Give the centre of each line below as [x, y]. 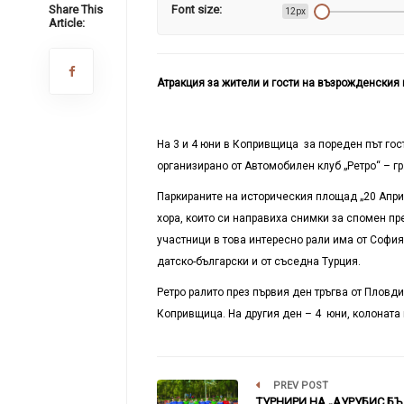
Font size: [196, 9]
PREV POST [299, 385]
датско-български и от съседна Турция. [258, 261]
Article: [66, 23]
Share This [75, 9]
